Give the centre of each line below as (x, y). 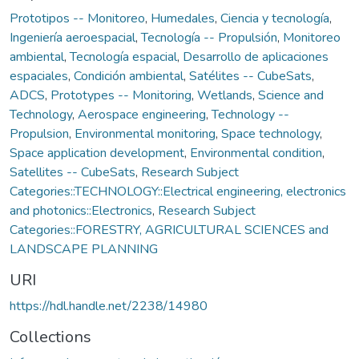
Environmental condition (256, 153)
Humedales (183, 18)
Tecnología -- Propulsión (209, 37)
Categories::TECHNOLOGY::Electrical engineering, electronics (178, 191)
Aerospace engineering (142, 114)
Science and (291, 95)
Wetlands (225, 95)
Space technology (270, 133)
